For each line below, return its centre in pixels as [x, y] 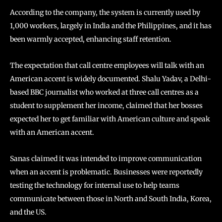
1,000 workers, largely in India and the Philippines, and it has [111, 26]
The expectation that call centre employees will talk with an [107, 65]
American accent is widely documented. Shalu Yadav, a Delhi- [111, 79]
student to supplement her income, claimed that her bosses [106, 106]
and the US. [28, 212]
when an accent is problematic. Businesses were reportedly [106, 172]
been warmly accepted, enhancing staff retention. [91, 39]
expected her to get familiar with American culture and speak [110, 119]
